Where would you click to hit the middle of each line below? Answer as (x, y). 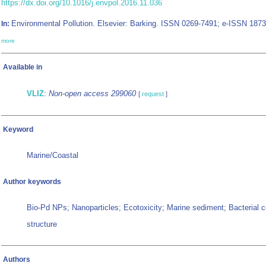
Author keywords (32, 182)
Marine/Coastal (53, 156)
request (153, 94)
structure (42, 224)
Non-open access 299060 (92, 94)
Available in (23, 67)
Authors (17, 260)
